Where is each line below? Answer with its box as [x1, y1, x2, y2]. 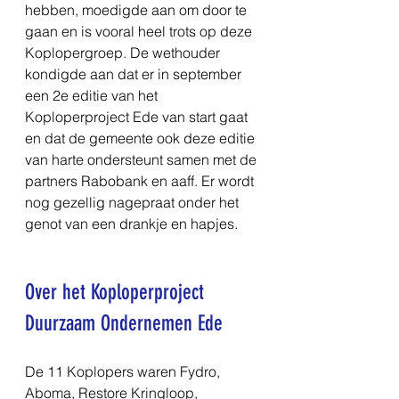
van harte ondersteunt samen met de [25, 150, 260, 168]
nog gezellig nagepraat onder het [25, 192, 242, 211]
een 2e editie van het [25, 85, 161, 104]
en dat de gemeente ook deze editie [25, 128, 258, 147]
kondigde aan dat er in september [25, 64, 245, 83]
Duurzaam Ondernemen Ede [25, 310, 223, 336]
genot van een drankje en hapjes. [25, 214, 238, 232]
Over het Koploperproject [25, 279, 209, 305]
